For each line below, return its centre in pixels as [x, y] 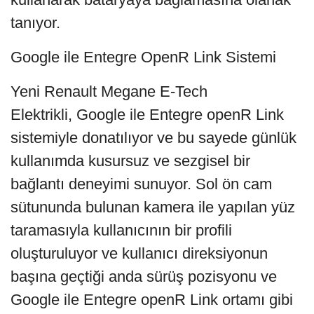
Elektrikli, [41, 114]
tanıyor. [35, 22]
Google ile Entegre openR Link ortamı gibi [152, 299]
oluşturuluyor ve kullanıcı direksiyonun [139, 253]
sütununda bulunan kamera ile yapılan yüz [153, 207]
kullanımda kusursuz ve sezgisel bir [130, 161]
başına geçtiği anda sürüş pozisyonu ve [144, 276]
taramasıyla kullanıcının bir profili [121, 230]
